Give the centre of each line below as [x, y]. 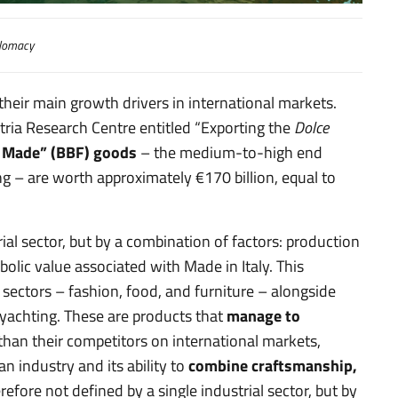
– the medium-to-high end [231, 152]
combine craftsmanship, [273, 365]
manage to [263, 315]
